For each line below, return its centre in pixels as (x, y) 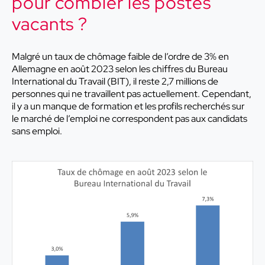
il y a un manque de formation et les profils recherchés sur (128, 106)
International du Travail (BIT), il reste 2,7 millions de (115, 82)
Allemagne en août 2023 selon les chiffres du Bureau (120, 69)
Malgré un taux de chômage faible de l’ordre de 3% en (120, 57)
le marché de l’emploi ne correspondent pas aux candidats (130, 119)
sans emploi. (37, 131)
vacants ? (50, 24)
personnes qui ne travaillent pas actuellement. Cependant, (132, 94)
